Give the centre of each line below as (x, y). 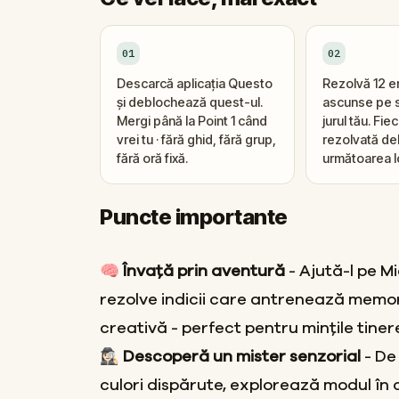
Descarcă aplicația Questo (195, 84)
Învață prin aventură (204, 272)
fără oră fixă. (152, 159)
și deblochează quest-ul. (190, 102)
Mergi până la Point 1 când (192, 121)
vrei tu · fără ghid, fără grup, (196, 140)
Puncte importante (194, 217)
